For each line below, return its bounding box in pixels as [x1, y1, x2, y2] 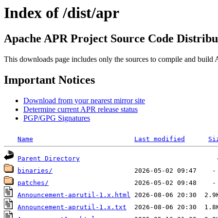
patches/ [18, 179, 49, 187]
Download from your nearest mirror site [23, 96, 145, 105]
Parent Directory [18, 155, 80, 163]
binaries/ [18, 167, 53, 175]
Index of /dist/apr [4, 4, 119, 21]
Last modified [134, 135, 185, 143]
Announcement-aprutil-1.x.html [18, 191, 130, 199]
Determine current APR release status [23, 105, 138, 114]
